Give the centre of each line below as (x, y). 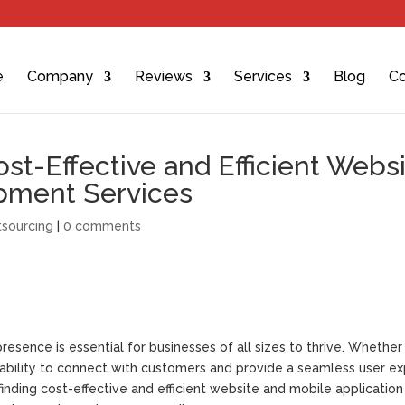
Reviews (163, 76)
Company (60, 76)
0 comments (103, 226)
